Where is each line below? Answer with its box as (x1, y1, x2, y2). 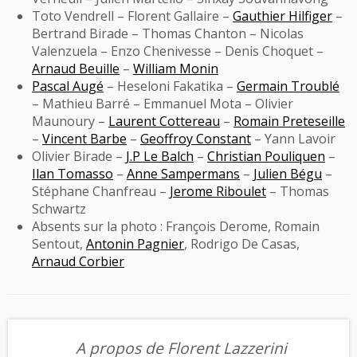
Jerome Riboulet (170, 182, 266, 201)
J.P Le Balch (126, 147, 194, 166)
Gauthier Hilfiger (233, 7, 332, 25)
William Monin (133, 60, 218, 78)
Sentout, (32, 235, 86, 253)
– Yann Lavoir (251, 130, 335, 148)
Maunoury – (32, 112, 108, 131)
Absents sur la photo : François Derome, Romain (32, 218, 320, 236)
